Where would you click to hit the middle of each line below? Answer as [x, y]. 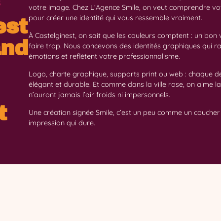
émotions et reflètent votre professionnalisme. [104, 56]
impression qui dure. [62, 123]
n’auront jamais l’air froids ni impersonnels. [99, 94]
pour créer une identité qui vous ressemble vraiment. [115, 18]
